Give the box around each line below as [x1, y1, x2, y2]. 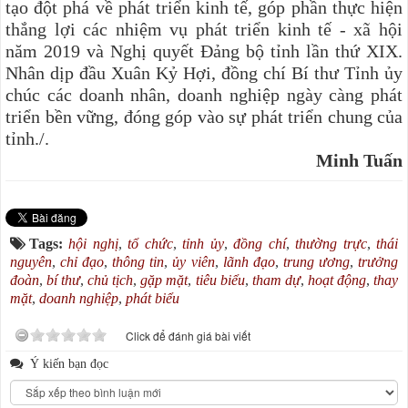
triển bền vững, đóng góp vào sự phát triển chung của [5, 106, 403, 127]
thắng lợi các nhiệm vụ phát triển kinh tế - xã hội [5, 18, 403, 39]
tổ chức [127, 235, 173, 251]
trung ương [282, 253, 350, 270]
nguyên [10, 253, 52, 270]
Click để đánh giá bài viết [126, 327, 250, 343]
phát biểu [126, 290, 179, 306]
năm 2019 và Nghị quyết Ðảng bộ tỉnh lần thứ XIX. [5, 40, 403, 61]
